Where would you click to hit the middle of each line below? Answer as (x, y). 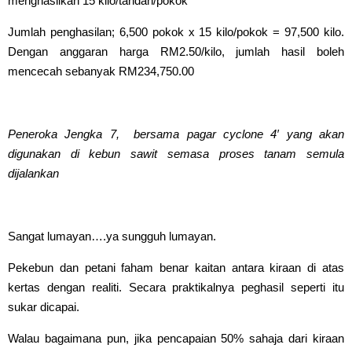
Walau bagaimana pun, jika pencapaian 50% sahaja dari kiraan (176, 338)
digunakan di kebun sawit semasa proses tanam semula (176, 154)
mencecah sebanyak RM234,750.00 (101, 71)
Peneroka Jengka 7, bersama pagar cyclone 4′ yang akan (176, 134)
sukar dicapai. (45, 307)
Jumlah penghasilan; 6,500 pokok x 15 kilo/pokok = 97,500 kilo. (176, 32)
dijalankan (33, 173)
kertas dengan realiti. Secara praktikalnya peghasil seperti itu (176, 287)
